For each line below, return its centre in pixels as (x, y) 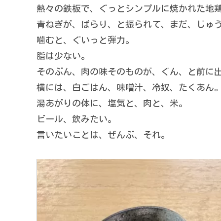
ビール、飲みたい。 (76, 119)
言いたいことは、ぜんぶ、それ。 (103, 135)
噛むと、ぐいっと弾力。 (85, 40)
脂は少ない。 (63, 56)
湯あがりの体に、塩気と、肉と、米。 (112, 103)
